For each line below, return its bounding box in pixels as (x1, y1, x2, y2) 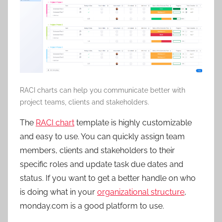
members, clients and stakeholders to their (20, 145, 175, 155)
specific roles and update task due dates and (20, 159, 183, 169)
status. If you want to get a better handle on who (20, 173, 196, 183)
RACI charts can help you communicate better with (20, 86, 185, 94)
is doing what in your (20, 187, 97, 197)
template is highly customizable (74, 117, 192, 127)
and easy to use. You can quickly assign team (20, 131, 185, 141)
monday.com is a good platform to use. (20, 201, 166, 211)
